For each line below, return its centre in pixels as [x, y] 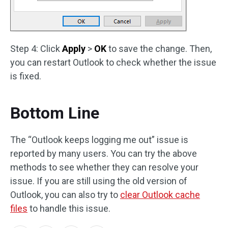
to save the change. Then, [159, 48]
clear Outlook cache [160, 194]
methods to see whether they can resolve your [104, 167]
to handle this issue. [69, 208]
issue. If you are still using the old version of [99, 181]
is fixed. [26, 76]
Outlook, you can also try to [65, 194]
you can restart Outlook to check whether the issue [113, 62]
